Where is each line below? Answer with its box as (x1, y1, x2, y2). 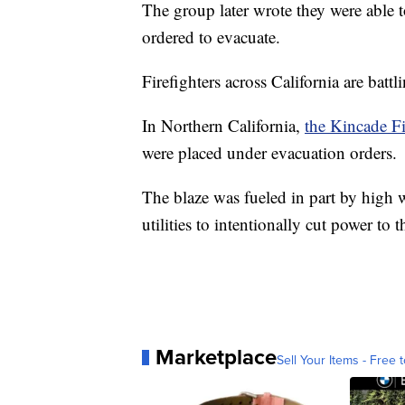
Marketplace (155, 341, 277, 373)
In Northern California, (142, 114, 305, 137)
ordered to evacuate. (142, 25, 280, 49)
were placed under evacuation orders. (142, 141, 397, 165)
